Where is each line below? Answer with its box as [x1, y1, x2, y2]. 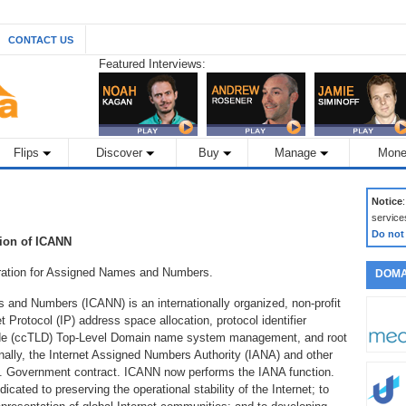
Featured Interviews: [99, 57, 206, 71]
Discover [96, 146, 142, 159]
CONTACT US [8, 34, 73, 45]
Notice [372, 196, 402, 207]
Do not [372, 228, 404, 239]
